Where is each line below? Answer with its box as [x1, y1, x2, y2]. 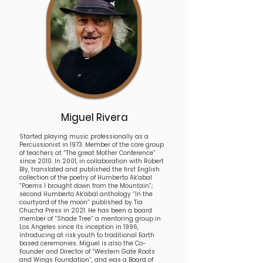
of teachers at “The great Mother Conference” [19, 149, 156, 157]
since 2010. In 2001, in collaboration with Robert [19, 157, 164, 166]
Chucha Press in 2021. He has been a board [19, 206, 152, 215]
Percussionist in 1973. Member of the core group [19, 140, 164, 149]
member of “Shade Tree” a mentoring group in [19, 214, 161, 223]
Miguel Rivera [61, 110, 128, 124]
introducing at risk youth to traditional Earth [19, 231, 154, 240]
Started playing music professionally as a [19, 132, 149, 141]
